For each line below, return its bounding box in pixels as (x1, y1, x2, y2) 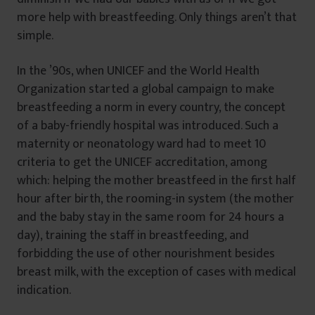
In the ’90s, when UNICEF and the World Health (17, 60, 259, 82)
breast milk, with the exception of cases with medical (17, 262, 296, 283)
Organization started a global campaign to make (17, 79, 274, 101)
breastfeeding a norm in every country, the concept (17, 97, 285, 119)
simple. (17, 25, 53, 47)
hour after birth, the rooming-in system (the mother (17, 188, 294, 210)
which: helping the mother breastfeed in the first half (17, 170, 296, 192)
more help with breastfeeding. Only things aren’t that (17, 7, 297, 29)
